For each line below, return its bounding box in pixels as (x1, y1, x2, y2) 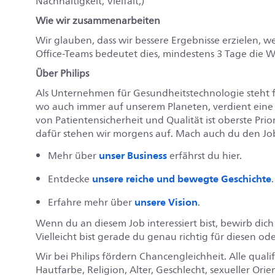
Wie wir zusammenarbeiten (36, 12, 160, 29)
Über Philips (36, 65, 89, 82)
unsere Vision (134, 193, 198, 211)
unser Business (99, 146, 167, 164)
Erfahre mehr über (48, 194, 134, 211)
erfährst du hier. (167, 147, 242, 164)
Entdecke (48, 171, 92, 187)
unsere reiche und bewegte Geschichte (92, 169, 271, 187)
